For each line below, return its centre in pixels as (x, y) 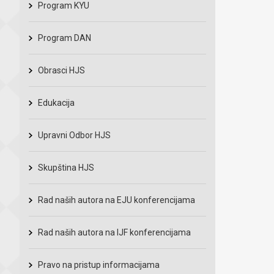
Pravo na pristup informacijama (99, 265)
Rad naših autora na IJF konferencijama (114, 232)
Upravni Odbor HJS (74, 135)
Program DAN (65, 38)
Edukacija (56, 103)
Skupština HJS (66, 168)
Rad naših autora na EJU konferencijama (117, 200)
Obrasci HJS (61, 70)
